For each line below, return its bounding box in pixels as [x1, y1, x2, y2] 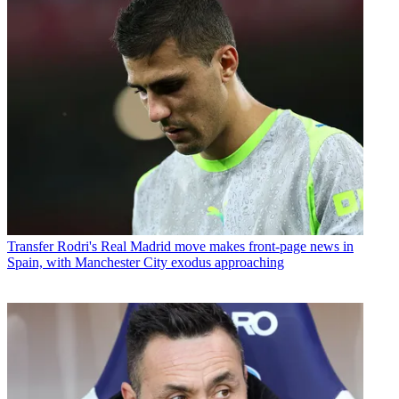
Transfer [7, 238, 53, 254]
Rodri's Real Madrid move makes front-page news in [57, 238, 354, 254]
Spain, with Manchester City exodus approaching [7, 254, 284, 270]
